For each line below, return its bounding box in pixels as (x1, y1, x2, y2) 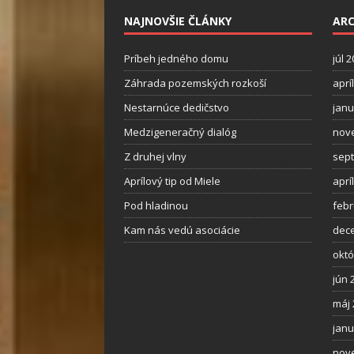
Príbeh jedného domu (124, 51, 228, 66)
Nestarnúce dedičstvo (124, 100, 229, 115)
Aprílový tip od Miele (124, 174, 220, 189)
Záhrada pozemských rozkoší (124, 76, 266, 91)
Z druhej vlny (124, 149, 186, 164)
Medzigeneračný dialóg (124, 125, 236, 140)
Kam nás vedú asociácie (124, 223, 240, 238)
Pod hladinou (124, 198, 188, 213)
